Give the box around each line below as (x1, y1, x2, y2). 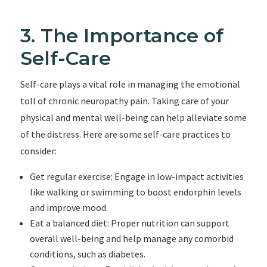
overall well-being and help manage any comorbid (29, 232, 234, 244)
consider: (20, 145, 57, 157)
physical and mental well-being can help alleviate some (20, 111, 247, 123)
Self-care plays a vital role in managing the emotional (20, 78, 240, 90)
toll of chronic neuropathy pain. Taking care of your (20, 95, 229, 107)
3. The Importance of (20, 24, 223, 47)
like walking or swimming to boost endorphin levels (29, 186, 241, 198)
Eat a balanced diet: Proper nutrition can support (29, 217, 229, 229)
